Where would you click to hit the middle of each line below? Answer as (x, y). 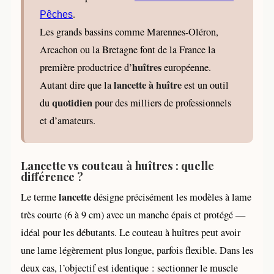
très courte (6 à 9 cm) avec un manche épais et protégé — (133, 214)
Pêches (56, 14)
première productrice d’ (86, 67)
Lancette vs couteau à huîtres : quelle (117, 165)
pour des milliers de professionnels (162, 102)
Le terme (40, 197)
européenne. (186, 67)
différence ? (52, 176)
